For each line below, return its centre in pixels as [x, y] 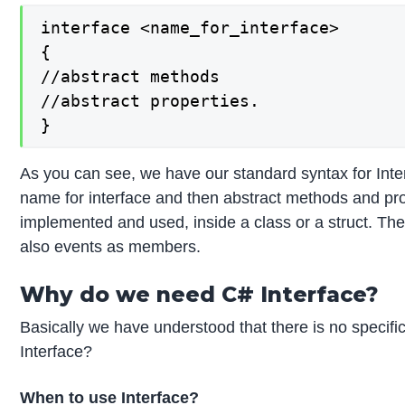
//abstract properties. [151, 101]
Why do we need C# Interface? [200, 294]
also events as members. [111, 246]
